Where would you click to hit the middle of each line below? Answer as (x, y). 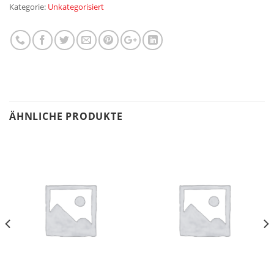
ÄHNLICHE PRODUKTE (66, 117)
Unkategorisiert (76, 7)
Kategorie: (28, 7)
